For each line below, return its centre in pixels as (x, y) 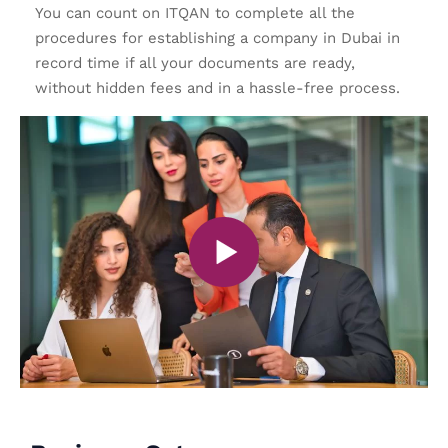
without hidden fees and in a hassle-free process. (217, 87)
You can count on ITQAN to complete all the (195, 12)
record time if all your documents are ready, (195, 62)
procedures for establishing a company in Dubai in (217, 37)
